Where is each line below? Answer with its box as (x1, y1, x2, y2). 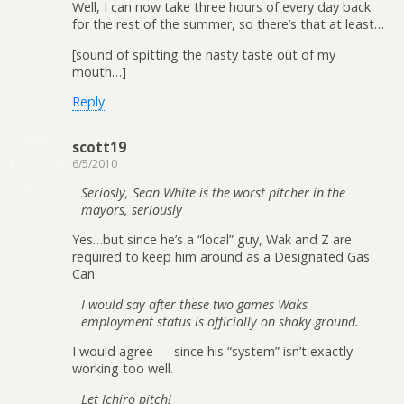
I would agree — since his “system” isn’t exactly (72, 343, 353, 361)
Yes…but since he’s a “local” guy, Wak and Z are (72, 231, 352, 249)
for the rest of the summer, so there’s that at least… (72, 15, 384, 33)
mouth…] (72, 62, 126, 80)
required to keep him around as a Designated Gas (72, 248, 370, 266)
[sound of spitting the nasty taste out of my (72, 45, 335, 63)
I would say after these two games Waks (81, 295, 308, 313)
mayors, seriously (81, 200, 182, 218)
